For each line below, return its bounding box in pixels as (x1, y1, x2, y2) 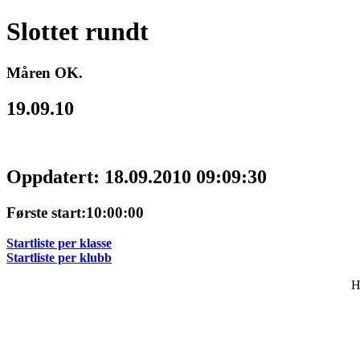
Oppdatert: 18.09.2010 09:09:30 (6, 166, 267, 187)
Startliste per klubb (6, 251, 112, 265)
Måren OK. (6, 63, 83, 81)
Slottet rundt (6, 17, 149, 47)
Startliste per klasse (6, 236, 112, 251)
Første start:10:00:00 (6, 203, 144, 221)
